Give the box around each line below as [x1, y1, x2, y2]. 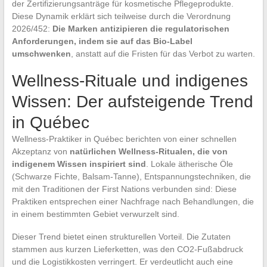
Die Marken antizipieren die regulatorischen [52, 24, 229, 34]
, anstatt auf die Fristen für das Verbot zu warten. [70, 49, 255, 59]
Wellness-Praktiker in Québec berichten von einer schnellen [11, 134, 237, 144]
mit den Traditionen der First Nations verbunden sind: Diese [11, 184, 237, 194]
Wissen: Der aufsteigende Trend [11, 92, 253, 111]
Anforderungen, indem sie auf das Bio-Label [11, 36, 193, 46]
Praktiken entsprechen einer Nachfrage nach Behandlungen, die [11, 197, 254, 207]
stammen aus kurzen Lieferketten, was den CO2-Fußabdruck [11, 244, 243, 254]
